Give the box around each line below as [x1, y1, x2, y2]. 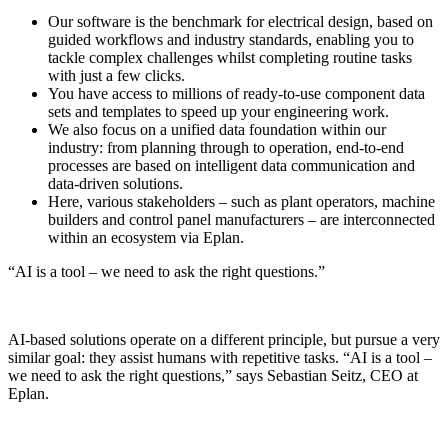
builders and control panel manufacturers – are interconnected [48, 211, 435, 229]
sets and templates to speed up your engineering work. [48, 103, 389, 121]
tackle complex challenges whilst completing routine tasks [48, 49, 412, 67]
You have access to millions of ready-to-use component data [48, 85, 425, 103]
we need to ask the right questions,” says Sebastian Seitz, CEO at [8, 367, 418, 385]
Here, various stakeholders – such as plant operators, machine [48, 193, 435, 211]
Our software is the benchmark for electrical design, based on [48, 13, 433, 31]
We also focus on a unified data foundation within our [48, 121, 386, 139]
